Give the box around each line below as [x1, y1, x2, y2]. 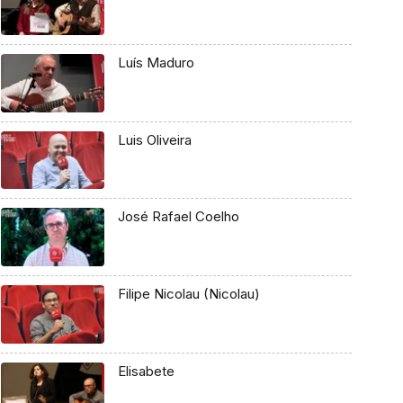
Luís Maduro [117, 54, 194, 72]
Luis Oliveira [117, 130, 192, 148]
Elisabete [117, 362, 175, 380]
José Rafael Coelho [117, 208, 239, 226]
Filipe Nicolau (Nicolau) [117, 285, 260, 303]
